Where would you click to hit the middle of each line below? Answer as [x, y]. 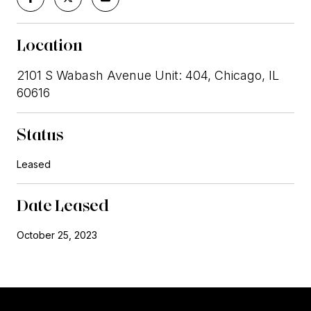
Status [40, 134]
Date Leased [63, 205]
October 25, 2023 [57, 235]
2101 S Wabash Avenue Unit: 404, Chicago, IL [148, 75]
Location [50, 44]
